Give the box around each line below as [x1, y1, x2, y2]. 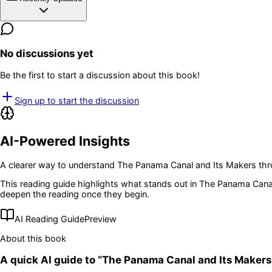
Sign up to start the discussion [15, 95, 139, 106]
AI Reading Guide [15, 214, 84, 225]
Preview [84, 214, 117, 225]
